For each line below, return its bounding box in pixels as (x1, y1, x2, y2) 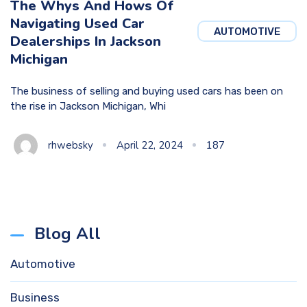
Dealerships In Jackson (10, 32, 161, 51)
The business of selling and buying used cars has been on (10, 85, 283, 98)
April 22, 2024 (116, 138, 183, 153)
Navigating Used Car (10, 14, 145, 34)
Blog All (34, 223, 101, 245)
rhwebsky (48, 138, 93, 153)
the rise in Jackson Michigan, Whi (10, 100, 166, 113)
